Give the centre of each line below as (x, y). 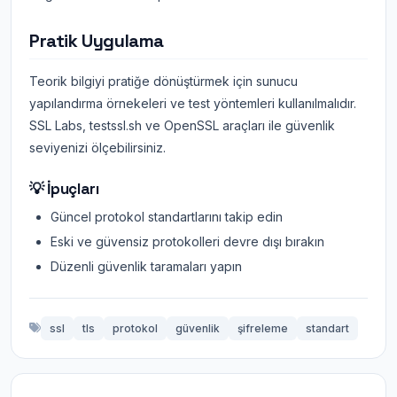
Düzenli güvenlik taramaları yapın (146, 266)
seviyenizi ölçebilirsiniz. (97, 148)
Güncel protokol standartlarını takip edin (167, 217)
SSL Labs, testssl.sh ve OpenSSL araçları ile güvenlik (182, 125)
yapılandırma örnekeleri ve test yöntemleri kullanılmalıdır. (193, 103)
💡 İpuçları (64, 189)
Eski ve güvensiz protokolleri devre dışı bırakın (187, 241)
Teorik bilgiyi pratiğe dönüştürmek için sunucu (163, 81)
